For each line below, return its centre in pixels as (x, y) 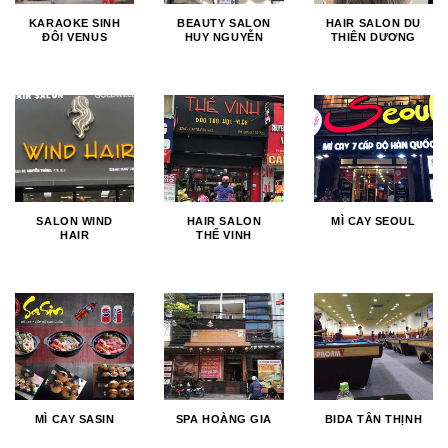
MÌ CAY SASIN (74, 419)
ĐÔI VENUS (75, 36)
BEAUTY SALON (224, 22)
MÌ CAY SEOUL (373, 220)
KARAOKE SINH (74, 22)
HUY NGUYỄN (224, 36)
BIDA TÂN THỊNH (373, 419)
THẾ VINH (224, 234)
